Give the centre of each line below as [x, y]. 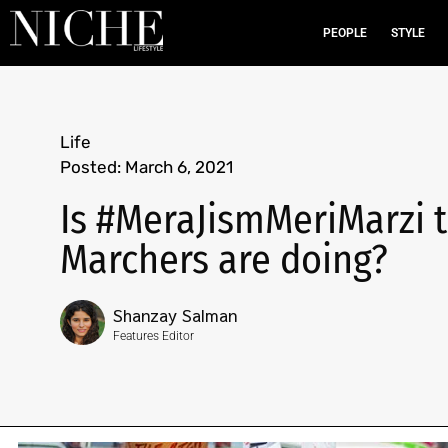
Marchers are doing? [224, 260]
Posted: [90, 167]
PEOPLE [344, 33]
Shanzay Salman [175, 315]
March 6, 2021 [179, 167]
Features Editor [153, 336]
